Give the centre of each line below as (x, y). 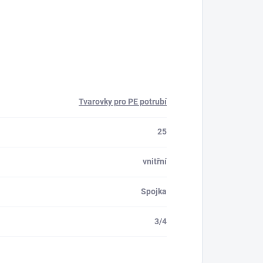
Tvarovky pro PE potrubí (123, 102)
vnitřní (155, 161)
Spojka (154, 191)
